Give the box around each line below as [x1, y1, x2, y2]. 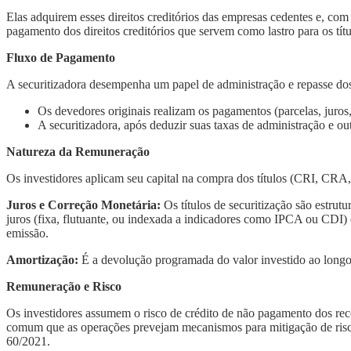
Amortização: [6, 252, 78, 266]
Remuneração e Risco [6, 279, 121, 293]
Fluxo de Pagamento [6, 50, 115, 64]
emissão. [6, 226, 49, 240]
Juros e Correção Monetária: [6, 197, 161, 212]
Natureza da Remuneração [6, 144, 150, 158]
